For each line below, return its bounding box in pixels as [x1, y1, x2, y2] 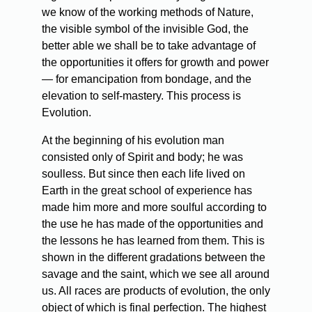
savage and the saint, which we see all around [42, 267, 270, 280]
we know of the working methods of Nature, [42, 6, 253, 18]
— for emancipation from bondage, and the [42, 72, 251, 85]
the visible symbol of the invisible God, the [42, 22, 249, 35]
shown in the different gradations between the [42, 251, 265, 263]
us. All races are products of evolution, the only [42, 284, 270, 297]
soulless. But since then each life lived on [42, 167, 245, 180]
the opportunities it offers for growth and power [42, 56, 269, 68]
